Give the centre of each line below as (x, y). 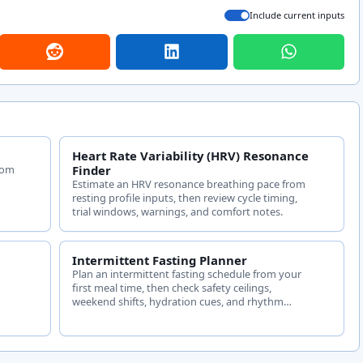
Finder (91, 170)
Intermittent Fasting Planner (159, 260)
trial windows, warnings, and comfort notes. (177, 211)
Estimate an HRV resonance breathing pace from (188, 184)
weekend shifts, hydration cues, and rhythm (177, 301)
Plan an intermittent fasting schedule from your (186, 273)
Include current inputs (297, 15)
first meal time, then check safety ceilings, (171, 287)
